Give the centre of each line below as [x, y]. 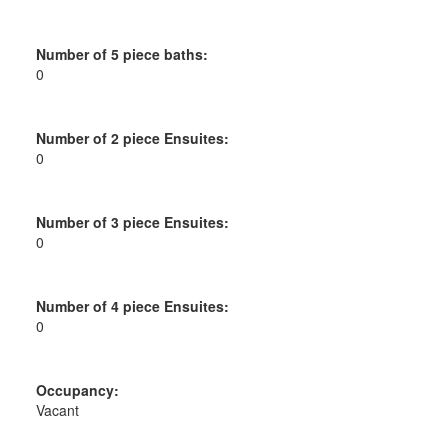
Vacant [57, 409]
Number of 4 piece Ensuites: [132, 305]
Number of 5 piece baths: [121, 53]
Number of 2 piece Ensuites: [132, 137]
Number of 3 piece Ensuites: [132, 221]
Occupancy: [77, 389]
